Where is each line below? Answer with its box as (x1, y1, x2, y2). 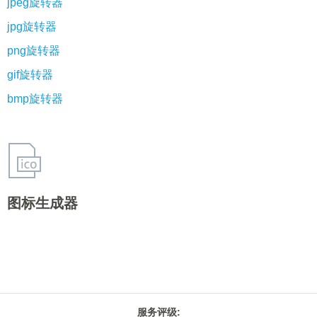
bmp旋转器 (7, 93, 63, 105)
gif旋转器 (7, 69, 53, 81)
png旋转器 (7, 45, 60, 57)
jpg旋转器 (7, 21, 57, 33)
